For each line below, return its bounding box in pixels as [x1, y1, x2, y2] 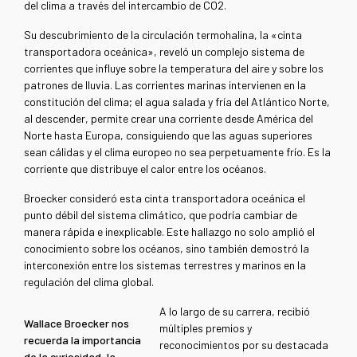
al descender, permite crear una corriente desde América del [24, 112, 313, 126]
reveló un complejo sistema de [157, 45, 304, 59]
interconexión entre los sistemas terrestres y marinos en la [24, 258, 306, 273]
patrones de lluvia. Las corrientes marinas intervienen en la [24, 78, 306, 92]
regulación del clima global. [24, 275, 154, 289]
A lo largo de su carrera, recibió [159, 304, 311, 319]
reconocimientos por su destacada [159, 338, 329, 352]
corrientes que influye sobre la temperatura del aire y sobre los [24, 61, 324, 76]
